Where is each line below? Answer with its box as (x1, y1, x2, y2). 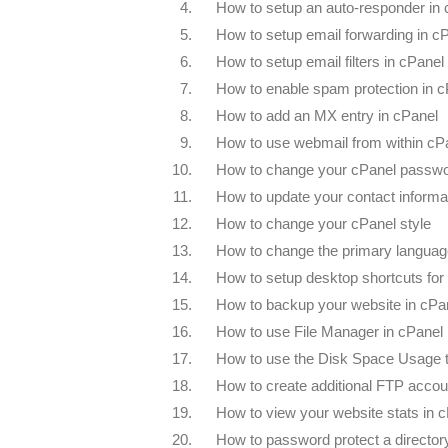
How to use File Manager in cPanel (216, 323, 443, 340)
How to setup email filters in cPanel (216, 53, 444, 70)
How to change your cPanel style (216, 215, 431, 232)
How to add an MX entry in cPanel (216, 107, 438, 124)
